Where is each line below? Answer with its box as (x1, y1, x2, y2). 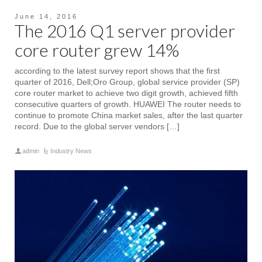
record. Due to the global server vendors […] (15, 122, 180, 131)
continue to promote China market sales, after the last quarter (15, 111, 243, 120)
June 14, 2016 (15, 13, 78, 20)
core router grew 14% (15, 39, 179, 60)
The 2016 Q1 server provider (15, 20, 235, 41)
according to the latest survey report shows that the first (15, 66, 220, 75)
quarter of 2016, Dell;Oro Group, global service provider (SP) (15, 77, 240, 87)
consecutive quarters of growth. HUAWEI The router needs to (15, 99, 241, 109)
